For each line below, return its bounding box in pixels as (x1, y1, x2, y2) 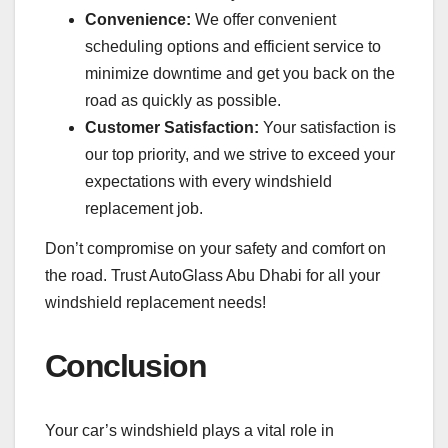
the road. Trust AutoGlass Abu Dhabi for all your (45, 266, 380, 284)
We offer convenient (191, 11, 336, 29)
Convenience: (85, 11, 191, 29)
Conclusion (45, 347, 206, 384)
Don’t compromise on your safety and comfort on (45, 239, 386, 257)
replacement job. (85, 200, 203, 218)
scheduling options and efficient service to (85, 38, 381, 56)
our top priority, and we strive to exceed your (85, 146, 395, 164)
